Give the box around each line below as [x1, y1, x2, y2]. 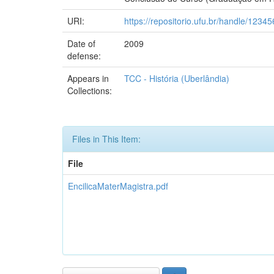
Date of [67, 37, 95, 50]
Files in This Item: [72, 132, 141, 145]
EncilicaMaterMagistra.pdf [68, 179, 168, 192]
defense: [67, 49, 103, 62]
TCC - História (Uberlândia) [124, 72, 229, 84]
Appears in [67, 72, 109, 84]
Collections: [67, 84, 112, 97]
